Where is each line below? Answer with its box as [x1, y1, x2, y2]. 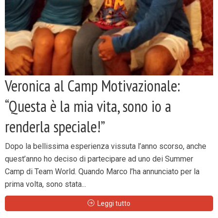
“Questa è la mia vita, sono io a [5, 96, 171, 116]
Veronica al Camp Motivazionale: [5, 75, 180, 96]
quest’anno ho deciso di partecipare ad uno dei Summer [5, 154, 193, 163]
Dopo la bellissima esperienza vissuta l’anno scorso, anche [5, 142, 206, 151]
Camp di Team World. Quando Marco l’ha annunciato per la [5, 167, 200, 176]
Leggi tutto [97, 200, 130, 207]
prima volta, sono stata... [5, 180, 86, 189]
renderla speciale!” [5, 116, 105, 137]
